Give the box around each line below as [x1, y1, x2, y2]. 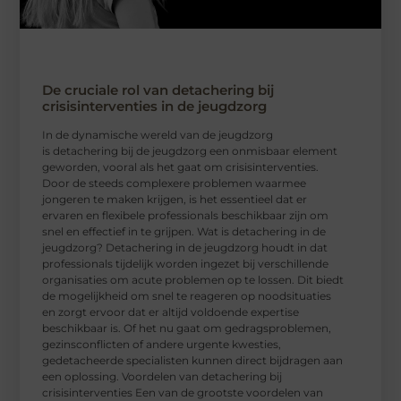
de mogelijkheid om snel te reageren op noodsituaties [42, 288, 332, 303]
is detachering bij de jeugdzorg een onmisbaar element [42, 143, 338, 158]
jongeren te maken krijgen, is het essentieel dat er [42, 192, 308, 206]
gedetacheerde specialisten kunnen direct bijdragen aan [42, 353, 344, 367]
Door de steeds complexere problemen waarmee [42, 175, 307, 190]
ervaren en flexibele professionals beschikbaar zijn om [42, 208, 329, 222]
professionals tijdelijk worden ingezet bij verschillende [42, 256, 329, 270]
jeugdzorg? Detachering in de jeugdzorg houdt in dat [42, 240, 328, 254]
